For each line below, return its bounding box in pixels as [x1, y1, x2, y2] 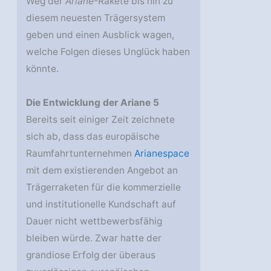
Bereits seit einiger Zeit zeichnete [26, 114, 175, 126]
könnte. [26, 63, 59, 75]
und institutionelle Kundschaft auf [26, 198, 177, 211]
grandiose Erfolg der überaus [26, 249, 156, 261]
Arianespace [134, 148, 190, 160]
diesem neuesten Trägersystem [26, 12, 166, 24]
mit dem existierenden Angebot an [26, 165, 178, 177]
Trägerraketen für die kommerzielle [26, 181, 181, 194]
